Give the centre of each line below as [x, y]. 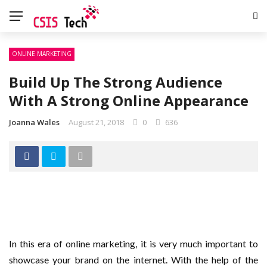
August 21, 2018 [96, 122]
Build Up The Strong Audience [116, 82]
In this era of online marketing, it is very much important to [133, 244]
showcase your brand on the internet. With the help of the [133, 260]
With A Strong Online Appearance [129, 100]
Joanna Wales [34, 122]
